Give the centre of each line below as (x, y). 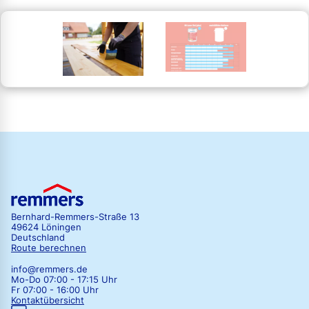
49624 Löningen (46, 228)
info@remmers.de (49, 270)
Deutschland (38, 238)
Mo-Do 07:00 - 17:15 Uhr (64, 280)
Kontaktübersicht (48, 301)
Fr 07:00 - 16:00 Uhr (55, 290)
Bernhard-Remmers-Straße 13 (75, 217)
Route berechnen (49, 248)
